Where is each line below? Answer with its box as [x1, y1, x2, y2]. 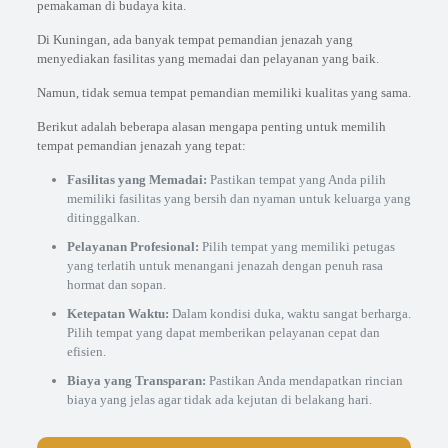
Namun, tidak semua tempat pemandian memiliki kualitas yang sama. [36, 85, 411, 100]
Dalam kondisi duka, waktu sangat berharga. [168, 306, 411, 321]
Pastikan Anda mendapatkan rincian [205, 373, 403, 388]
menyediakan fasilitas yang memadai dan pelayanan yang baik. [36, 51, 379, 66]
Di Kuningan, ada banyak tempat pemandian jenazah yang [36, 32, 353, 47]
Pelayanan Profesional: [66, 239, 199, 254]
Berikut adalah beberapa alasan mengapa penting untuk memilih [36, 119, 386, 134]
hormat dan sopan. [66, 277, 166, 292]
